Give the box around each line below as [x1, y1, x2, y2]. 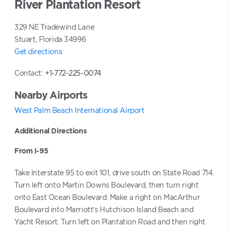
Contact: [14, 69, 45, 77]
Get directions [14, 47, 62, 55]
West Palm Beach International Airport [14, 106, 145, 114]
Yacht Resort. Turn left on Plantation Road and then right [14, 217, 206, 225]
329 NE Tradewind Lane [14, 22, 95, 31]
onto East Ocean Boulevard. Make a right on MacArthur [14, 193, 200, 201]
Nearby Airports [14, 90, 88, 101]
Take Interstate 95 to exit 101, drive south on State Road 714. [14, 168, 214, 176]
